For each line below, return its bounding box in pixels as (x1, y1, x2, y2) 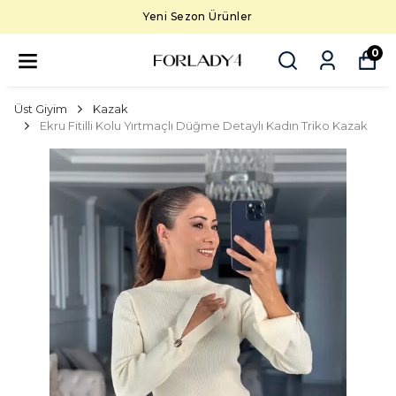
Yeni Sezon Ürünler (143, 10, 253, 23)
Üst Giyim (14, 102, 67, 116)
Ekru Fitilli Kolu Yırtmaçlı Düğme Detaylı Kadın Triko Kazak (40, 118, 368, 133)
